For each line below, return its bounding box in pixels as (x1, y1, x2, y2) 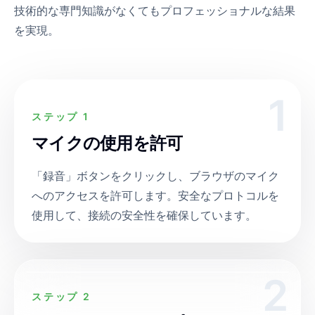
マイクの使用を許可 (32, 133, 183, 153)
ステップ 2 (32, 290, 91, 302)
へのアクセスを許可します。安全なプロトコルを (32, 188, 279, 202)
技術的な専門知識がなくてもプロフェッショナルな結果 (14, 4, 295, 18)
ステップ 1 (32, 110, 90, 122)
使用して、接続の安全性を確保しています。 (32, 208, 257, 222)
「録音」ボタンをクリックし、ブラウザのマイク (32, 169, 279, 183)
